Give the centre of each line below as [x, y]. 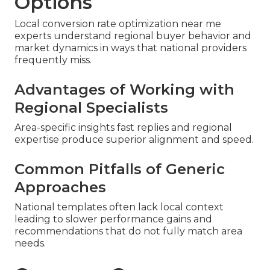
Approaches [60, 187]
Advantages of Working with [124, 90]
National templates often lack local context [119, 207]
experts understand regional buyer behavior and [133, 36]
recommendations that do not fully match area [128, 231]
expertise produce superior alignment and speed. [134, 140]
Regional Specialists [91, 108]
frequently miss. [53, 60]
